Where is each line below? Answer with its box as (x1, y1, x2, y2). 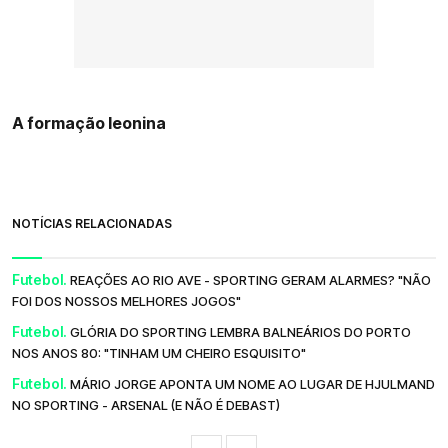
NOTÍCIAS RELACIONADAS (12, 215, 172, 231)
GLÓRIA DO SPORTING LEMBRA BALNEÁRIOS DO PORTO (70, 323, 411, 340)
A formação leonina (12, 113, 166, 134)
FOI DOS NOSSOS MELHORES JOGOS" (12, 292, 241, 309)
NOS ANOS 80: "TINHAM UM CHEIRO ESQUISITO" (12, 344, 306, 361)
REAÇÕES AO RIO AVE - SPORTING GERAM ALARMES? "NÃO (70, 271, 431, 288)
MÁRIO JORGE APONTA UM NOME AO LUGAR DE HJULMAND (70, 375, 435, 392)
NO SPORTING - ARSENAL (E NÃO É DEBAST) (12, 396, 280, 413)
